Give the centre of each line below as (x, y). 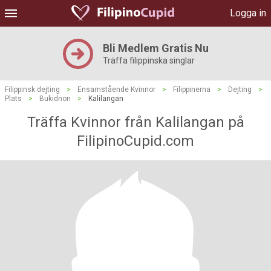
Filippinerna (192, 90)
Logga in (248, 13)
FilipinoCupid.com (135, 141)
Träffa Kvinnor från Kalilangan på (135, 122)
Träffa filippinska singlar (149, 60)
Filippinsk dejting (32, 90)
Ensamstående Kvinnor (116, 90)
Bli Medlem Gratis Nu (155, 48)
